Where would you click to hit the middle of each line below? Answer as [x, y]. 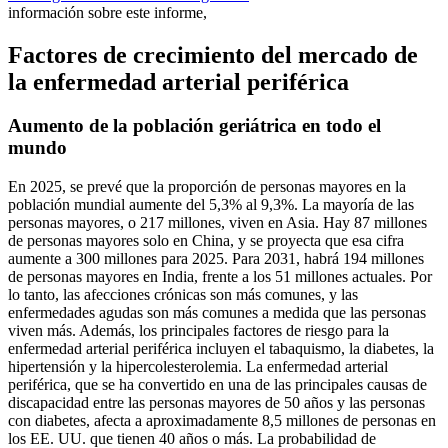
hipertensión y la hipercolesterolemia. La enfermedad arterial [198, 367]
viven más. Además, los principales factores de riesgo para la [198, 331]
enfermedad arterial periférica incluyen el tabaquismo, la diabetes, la [221, 349]
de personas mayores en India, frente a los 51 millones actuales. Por [220, 277]
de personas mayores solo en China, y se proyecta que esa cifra [206, 241]
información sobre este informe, [107, 12]
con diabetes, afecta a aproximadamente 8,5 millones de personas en [222, 421]
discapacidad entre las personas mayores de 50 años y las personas [216, 403]
